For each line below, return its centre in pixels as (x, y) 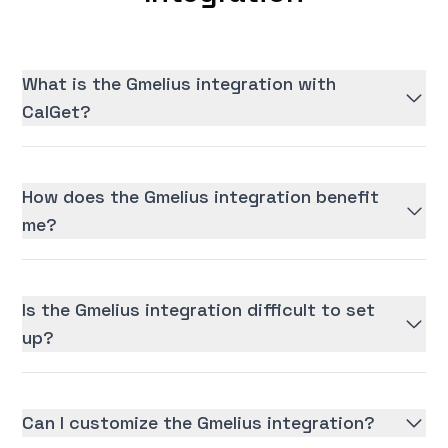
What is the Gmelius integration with (179, 84)
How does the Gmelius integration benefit (201, 197)
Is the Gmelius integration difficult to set (199, 310)
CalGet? (57, 112)
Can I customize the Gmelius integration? (199, 423)
